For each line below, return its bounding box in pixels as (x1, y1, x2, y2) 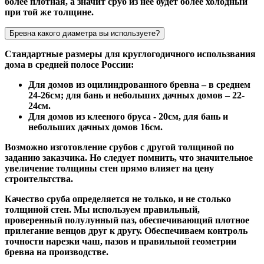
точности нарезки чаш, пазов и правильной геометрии (5, 236, 236, 246)
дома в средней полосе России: (5, 59, 134, 70)
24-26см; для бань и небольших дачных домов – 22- (28, 90, 245, 100)
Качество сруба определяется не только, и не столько (5, 193, 231, 204)
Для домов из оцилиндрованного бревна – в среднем (28, 79, 250, 90)
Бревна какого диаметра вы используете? (9, 28, 160, 38)
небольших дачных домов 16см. (28, 121, 163, 132)
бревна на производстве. (5, 246, 108, 257)
